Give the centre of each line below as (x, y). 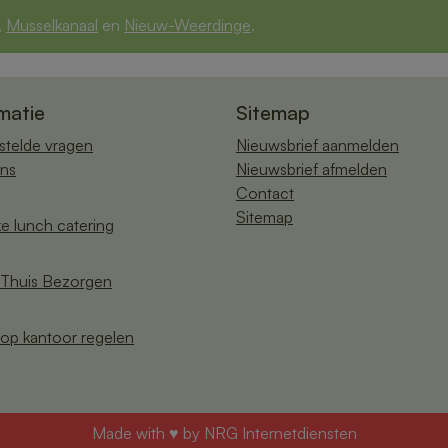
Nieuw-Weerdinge (187, 24)
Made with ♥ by (147, 432)
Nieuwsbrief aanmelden (317, 144)
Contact (265, 192)
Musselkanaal (52, 24)
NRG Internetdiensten (280, 432)
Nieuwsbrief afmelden (311, 168)
